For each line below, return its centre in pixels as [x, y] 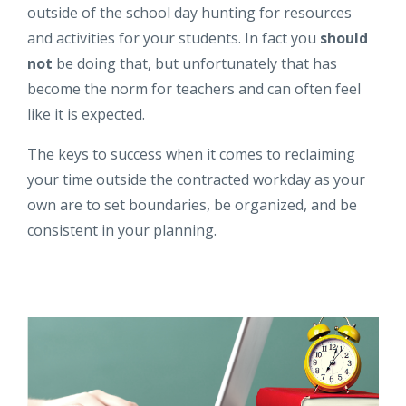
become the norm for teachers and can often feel [194, 89]
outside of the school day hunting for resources [189, 13]
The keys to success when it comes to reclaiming [191, 155]
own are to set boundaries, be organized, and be [192, 205]
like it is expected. [86, 115]
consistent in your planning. [124, 231]
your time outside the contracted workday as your [196, 180]
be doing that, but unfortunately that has [195, 64]
